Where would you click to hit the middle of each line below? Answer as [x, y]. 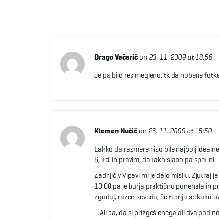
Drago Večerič [116, 57]
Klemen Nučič [116, 131]
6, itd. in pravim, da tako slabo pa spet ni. [155, 160]
